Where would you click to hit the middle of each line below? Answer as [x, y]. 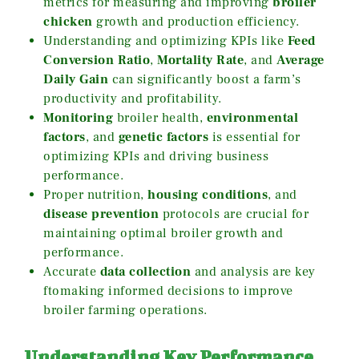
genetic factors [163, 137]
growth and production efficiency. [196, 22]
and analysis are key [253, 272]
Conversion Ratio [97, 61]
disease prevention [101, 214]
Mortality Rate [200, 61]
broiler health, [160, 118]
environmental [252, 118]
